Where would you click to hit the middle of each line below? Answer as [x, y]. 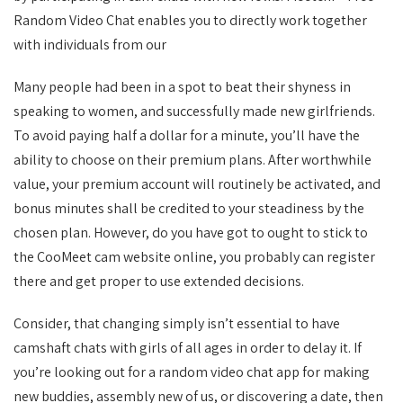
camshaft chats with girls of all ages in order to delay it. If [188, 348]
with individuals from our [90, 45]
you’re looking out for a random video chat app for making [192, 372]
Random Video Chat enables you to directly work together [190, 20]
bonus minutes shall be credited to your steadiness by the [189, 208]
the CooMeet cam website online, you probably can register [194, 257]
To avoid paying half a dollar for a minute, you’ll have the [187, 135]
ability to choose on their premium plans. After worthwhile [193, 160]
